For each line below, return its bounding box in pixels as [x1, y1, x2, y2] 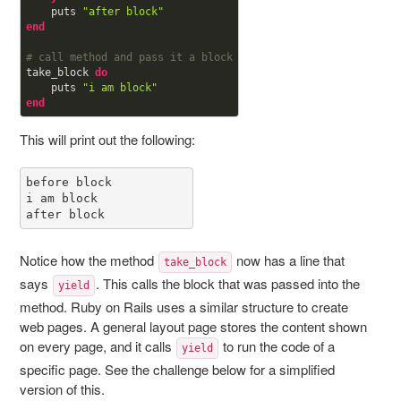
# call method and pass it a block [25, 51, 233, 64]
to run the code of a [218, 337, 335, 355]
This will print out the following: [19, 130, 195, 149]
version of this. [19, 380, 105, 398]
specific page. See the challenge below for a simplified [19, 360, 335, 379]
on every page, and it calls [19, 337, 175, 355]
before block [26, 175, 113, 189]
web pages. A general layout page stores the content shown [19, 317, 367, 336]
